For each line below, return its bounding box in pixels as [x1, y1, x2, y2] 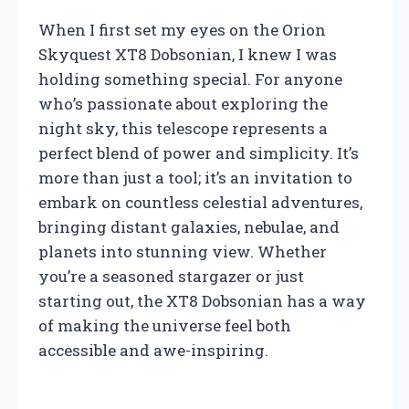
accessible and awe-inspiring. [38, 339, 268, 361]
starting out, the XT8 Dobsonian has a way [38, 289, 366, 311]
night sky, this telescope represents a [38, 117, 328, 139]
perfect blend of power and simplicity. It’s [38, 142, 359, 163]
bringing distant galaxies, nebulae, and [38, 215, 340, 237]
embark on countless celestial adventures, [38, 191, 362, 213]
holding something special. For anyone [38, 68, 342, 89]
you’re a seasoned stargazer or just [38, 265, 304, 287]
